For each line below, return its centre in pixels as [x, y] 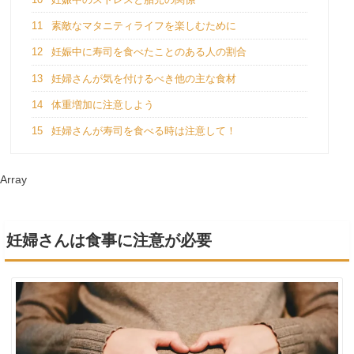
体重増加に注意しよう [101, 104]
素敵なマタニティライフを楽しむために [142, 25]
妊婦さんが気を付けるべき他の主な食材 [142, 78]
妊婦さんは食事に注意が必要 [109, 240]
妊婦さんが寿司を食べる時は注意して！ [142, 131]
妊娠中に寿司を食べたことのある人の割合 [147, 52]
